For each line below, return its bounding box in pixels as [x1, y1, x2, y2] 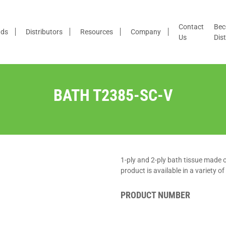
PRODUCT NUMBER [121, 190, 190, 200]
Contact [179, 22, 204, 31]
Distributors [26, 28, 63, 36]
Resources [80, 28, 113, 36]
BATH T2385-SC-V [53, 86, 173, 105]
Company [131, 28, 161, 36]
